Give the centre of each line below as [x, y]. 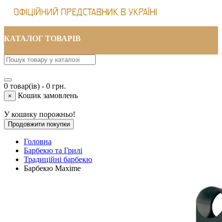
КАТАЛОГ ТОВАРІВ [42, 39]
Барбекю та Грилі [53, 151]
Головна [38, 142]
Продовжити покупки [39, 124]
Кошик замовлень [48, 96]
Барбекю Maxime [52, 168]
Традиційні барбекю [58, 160]
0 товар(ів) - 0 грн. [35, 86]
